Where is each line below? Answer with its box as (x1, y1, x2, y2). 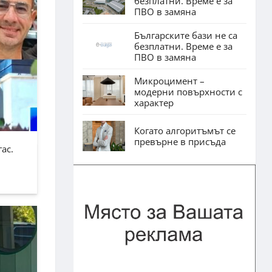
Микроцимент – (134, 74, 205, 87)
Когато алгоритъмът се (134, 124, 236, 137)
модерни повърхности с (134, 85, 242, 98)
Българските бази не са (134, 29, 237, 41)
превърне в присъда (134, 135, 226, 148)
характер (134, 96, 174, 109)
